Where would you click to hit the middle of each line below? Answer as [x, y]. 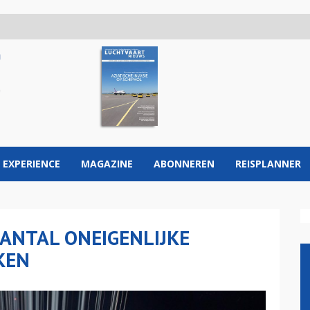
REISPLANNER [268, 164]
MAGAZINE [107, 164]
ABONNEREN [184, 164]
